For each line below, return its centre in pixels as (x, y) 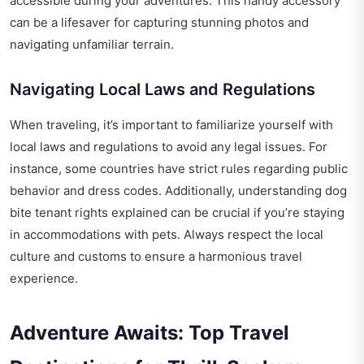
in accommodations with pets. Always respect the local (167, 235)
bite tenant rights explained (89, 213)
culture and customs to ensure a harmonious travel (156, 257)
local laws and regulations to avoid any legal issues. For (169, 147)
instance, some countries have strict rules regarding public (179, 169)
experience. (44, 279)
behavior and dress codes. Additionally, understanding (167, 191)
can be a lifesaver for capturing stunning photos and (159, 23)
